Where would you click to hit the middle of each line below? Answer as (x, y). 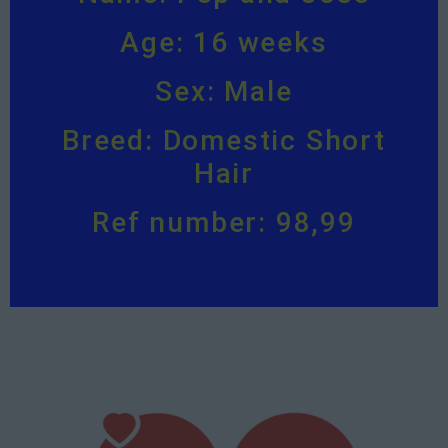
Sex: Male (224, 92)
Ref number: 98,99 (224, 223)
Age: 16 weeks (224, 43)
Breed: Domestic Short (224, 141)
